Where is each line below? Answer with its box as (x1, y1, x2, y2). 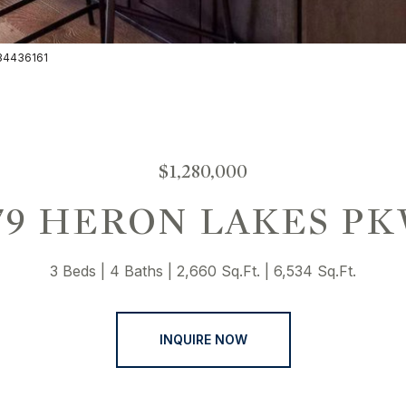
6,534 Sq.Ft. (274, 262, 356, 280)
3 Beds (50, 262, 96, 280)
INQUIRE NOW (159, 332, 247, 347)
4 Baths (110, 262, 163, 280)
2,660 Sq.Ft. (177, 262, 260, 280)
